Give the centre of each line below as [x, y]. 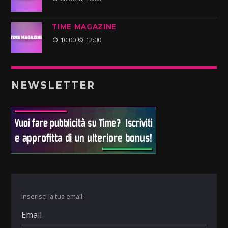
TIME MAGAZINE [84, 27]
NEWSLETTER [53, 85]
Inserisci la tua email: [53, 196]
